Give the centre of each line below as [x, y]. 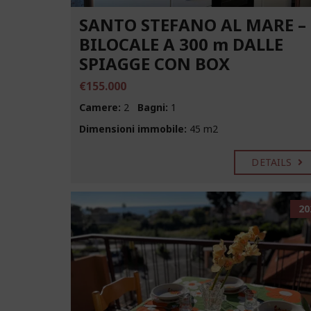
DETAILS [273, 162]
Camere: [100, 108]
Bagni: [153, 108]
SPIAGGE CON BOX [154, 64]
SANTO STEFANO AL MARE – [193, 25]
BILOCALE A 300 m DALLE [181, 44]
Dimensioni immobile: [133, 129]
